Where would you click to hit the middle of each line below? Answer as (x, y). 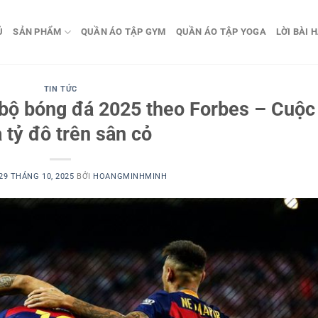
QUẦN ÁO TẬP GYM (123, 32)
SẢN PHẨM (37, 32)
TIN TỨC (60, 89)
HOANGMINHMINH (130, 176)
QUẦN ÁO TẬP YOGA (221, 32)
